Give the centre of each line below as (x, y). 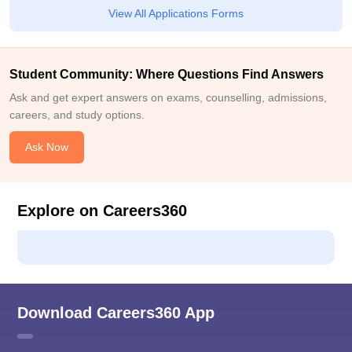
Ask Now (47, 147)
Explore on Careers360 (102, 211)
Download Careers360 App (116, 313)
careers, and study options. (77, 115)
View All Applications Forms (176, 14)
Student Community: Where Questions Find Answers (167, 75)
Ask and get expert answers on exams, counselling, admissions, (168, 98)
